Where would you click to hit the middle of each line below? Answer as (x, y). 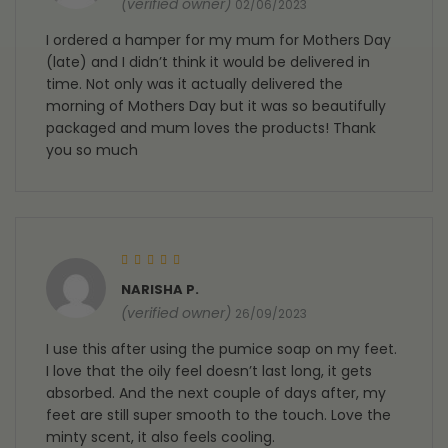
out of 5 (177, 277)
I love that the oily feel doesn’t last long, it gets (209, 371)
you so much (92, 150)
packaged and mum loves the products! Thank (211, 128)
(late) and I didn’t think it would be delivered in (208, 62)
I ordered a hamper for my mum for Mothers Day (218, 40)
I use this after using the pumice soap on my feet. (221, 349)
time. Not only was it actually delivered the (194, 84)
